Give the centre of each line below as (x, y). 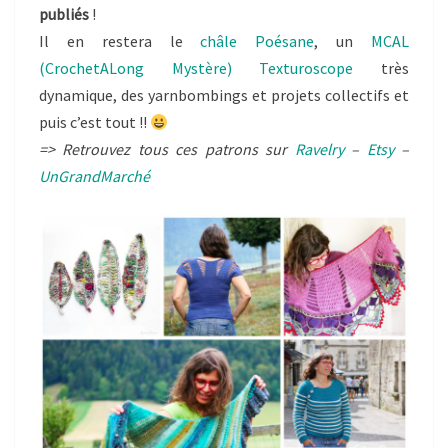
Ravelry (319, 149)
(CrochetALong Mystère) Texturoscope (196, 68)
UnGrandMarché (94, 176)
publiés (64, 14)
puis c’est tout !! (94, 122)
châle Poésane (257, 41)
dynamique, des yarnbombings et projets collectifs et (224, 95)
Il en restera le (120, 41)
